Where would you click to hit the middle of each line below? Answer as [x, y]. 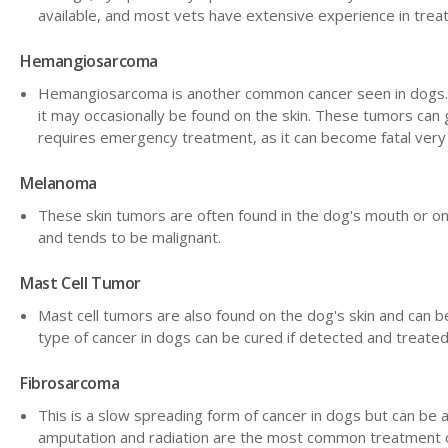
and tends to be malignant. [129, 236]
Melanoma [58, 182]
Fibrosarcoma [70, 382]
